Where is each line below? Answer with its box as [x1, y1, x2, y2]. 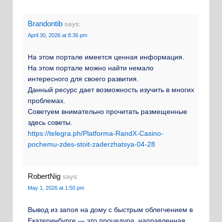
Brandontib [28, 19, 62, 28]
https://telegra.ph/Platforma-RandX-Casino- [28, 129, 164, 138]
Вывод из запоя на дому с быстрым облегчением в [28, 206, 193, 214]
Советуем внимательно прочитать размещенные [28, 108, 187, 116]
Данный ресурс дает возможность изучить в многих [28, 86, 194, 94]
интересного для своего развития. [28, 75, 139, 83]
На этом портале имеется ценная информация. [28, 53, 184, 61]
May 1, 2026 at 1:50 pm [28, 184, 84, 191]
